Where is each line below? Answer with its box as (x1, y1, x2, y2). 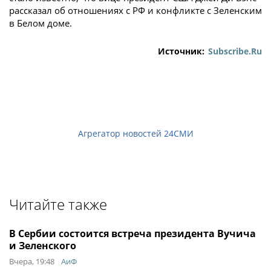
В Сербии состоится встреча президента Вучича (9, 227, 256, 240)
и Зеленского (9, 239, 76, 252)
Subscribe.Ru (208, 45, 262, 57)
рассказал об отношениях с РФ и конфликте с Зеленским (9, 4, 262, 16)
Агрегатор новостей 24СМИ (77, 128, 194, 139)
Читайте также (9, 194, 107, 214)
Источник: (158, 45, 204, 57)
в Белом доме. (9, 17, 72, 29)
